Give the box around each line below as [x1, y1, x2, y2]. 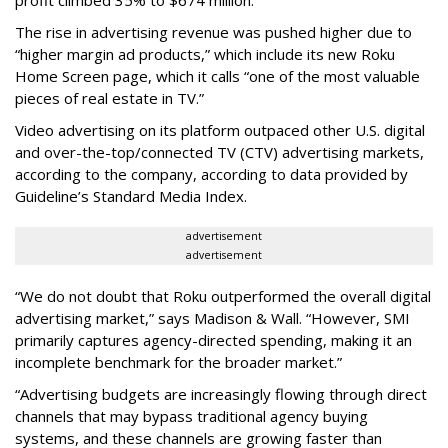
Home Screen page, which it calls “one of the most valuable [15, 65, 420, 86]
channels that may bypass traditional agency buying [15, 405, 368, 426]
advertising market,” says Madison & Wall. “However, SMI [15, 307, 410, 328]
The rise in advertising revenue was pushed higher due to [15, 21, 412, 42]
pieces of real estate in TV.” [15, 87, 204, 108]
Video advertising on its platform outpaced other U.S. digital [15, 119, 425, 140]
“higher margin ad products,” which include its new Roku [15, 43, 395, 64]
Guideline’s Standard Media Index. [15, 185, 247, 206]
